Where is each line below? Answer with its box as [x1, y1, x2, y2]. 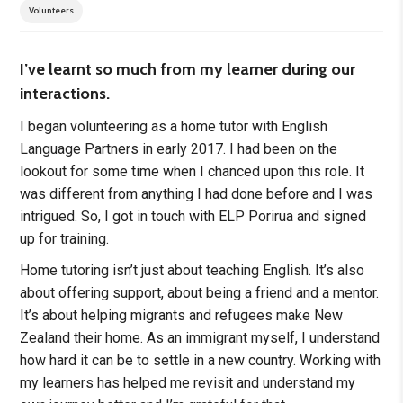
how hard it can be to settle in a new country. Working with [20, 352, 381, 370]
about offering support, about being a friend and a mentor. [20, 284, 380, 302]
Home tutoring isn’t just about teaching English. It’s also [20, 262, 365, 280]
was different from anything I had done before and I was [20, 185, 373, 203]
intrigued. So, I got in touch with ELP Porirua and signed [20, 208, 367, 226]
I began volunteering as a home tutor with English [20, 118, 328, 136]
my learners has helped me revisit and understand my [20, 374, 356, 392]
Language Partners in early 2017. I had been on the [20, 140, 338, 158]
